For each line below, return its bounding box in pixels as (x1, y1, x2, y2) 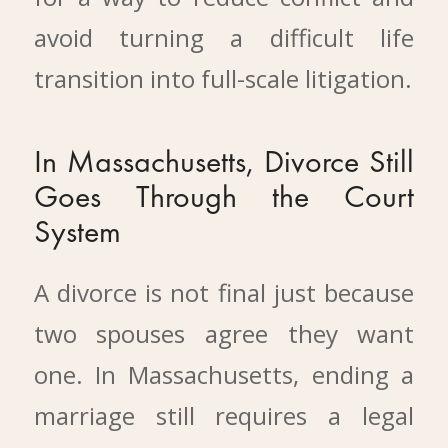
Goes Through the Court (33, 183, 415, 214)
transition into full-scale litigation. (33, 61, 412, 95)
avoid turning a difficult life (33, 20, 415, 54)
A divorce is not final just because (33, 276, 415, 310)
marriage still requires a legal (33, 399, 415, 433)
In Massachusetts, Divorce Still (33, 148, 415, 179)
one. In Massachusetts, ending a (33, 358, 415, 392)
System (33, 218, 121, 249)
